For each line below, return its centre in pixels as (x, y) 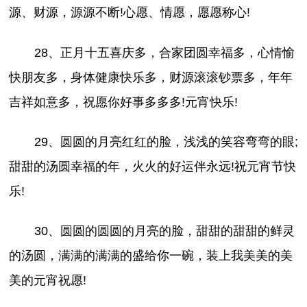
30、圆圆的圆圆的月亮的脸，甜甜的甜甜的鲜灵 (164, 231)
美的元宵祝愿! (48, 280)
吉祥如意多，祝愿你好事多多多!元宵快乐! (124, 102)
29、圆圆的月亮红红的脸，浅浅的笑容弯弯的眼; (166, 142)
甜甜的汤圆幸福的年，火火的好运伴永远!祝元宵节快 (153, 166)
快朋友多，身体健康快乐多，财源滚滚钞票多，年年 (151, 77)
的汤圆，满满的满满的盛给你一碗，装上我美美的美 (151, 255)
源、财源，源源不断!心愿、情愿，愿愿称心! (130, 13)
